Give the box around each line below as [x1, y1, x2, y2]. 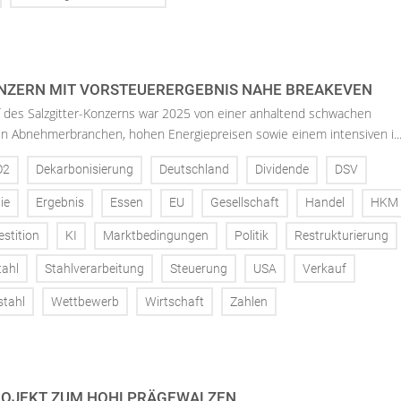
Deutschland [159, 162, 229, 178]
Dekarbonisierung [36, 162, 133, 178]
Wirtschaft [145, 294, 204, 310]
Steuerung [170, 260, 227, 277]
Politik [235, 228, 269, 244]
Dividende [255, 162, 309, 178]
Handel [305, 195, 345, 211]
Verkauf [303, 260, 346, 277]
